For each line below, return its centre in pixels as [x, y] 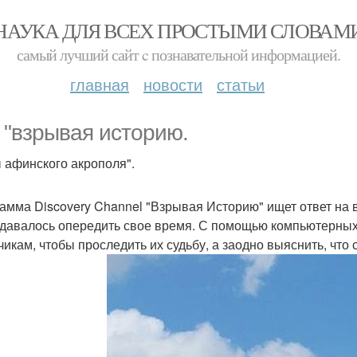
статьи [241, 84]
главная [100, 84]
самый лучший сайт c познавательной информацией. [178, 55]
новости [173, 84]
